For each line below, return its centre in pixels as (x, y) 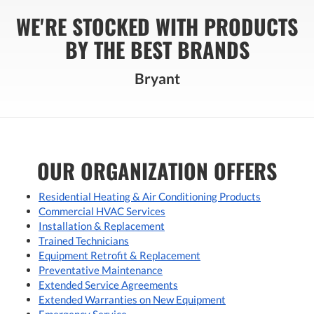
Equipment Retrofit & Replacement (120, 255)
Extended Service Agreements (108, 285)
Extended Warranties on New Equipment (132, 300)
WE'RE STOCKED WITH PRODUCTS (157, 26)
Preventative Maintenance (101, 270)
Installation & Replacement (102, 226)
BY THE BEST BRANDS (157, 49)
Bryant (157, 78)
